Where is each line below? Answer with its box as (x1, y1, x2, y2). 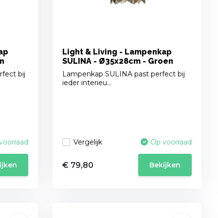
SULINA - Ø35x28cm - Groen (62, 56, 174, 66)
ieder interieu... (62, 78, 112, 88)
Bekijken (149, 161, 181, 170)
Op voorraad (150, 138, 192, 147)
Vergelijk (73, 137, 103, 146)
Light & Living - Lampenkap (62, 47, 172, 57)
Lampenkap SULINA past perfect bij (62, 70, 185, 79)
